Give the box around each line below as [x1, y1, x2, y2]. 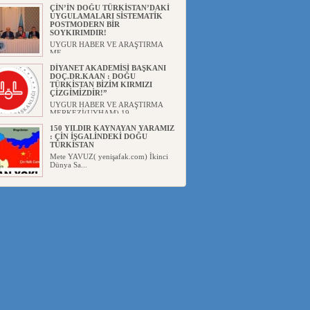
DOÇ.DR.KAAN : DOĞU [49, 72, 136, 80]
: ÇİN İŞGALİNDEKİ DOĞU [49, 132, 147, 140]
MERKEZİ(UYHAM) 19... [49, 109, 136, 117]
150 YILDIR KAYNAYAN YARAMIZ [49, 124, 174, 132]
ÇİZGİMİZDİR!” [49, 89, 107, 97]
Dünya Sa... [49, 161, 87, 169]
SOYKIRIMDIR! [49, 28, 107, 37]
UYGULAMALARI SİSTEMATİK [49, 12, 163, 20]
